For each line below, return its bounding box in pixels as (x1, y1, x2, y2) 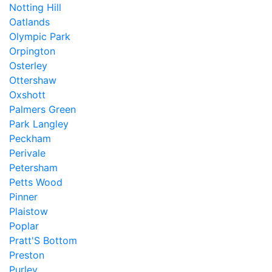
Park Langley (9, 118, 69, 130)
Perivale (9, 147, 46, 159)
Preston (9, 249, 44, 261)
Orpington (9, 45, 55, 57)
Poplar (9, 220, 39, 232)
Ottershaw (9, 74, 56, 86)
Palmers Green (9, 103, 76, 115)
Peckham (9, 132, 51, 144)
